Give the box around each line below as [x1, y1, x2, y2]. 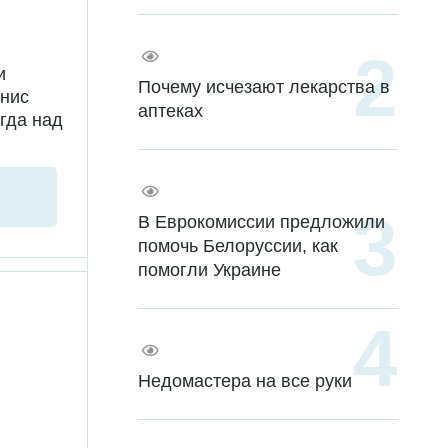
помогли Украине [138, 260, 281, 281]
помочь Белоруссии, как [138, 236, 338, 257]
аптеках [138, 101, 203, 122]
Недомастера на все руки [138, 371, 352, 392]
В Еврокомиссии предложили [138, 212, 385, 233]
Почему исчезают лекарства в [138, 77, 390, 98]
